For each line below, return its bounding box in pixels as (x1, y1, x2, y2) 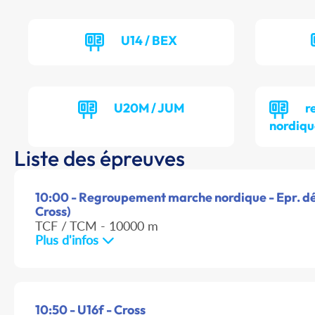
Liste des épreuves (14, 145, 185, 172)
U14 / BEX (121, 32, 178, 49)
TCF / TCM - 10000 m (35, 218, 158, 234)
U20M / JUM (114, 100, 185, 117)
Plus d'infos (35, 232, 102, 248)
